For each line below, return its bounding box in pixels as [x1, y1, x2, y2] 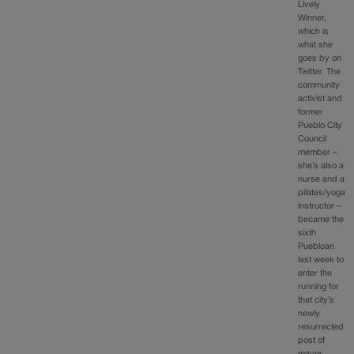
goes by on [298, 54, 342, 62]
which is [298, 27, 330, 36]
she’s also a [298, 161, 345, 170]
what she [298, 40, 333, 49]
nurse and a [298, 175, 345, 183]
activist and [298, 94, 343, 103]
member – [298, 148, 338, 156]
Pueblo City [298, 121, 343, 130]
